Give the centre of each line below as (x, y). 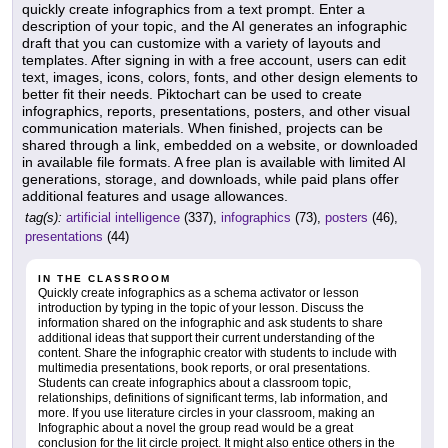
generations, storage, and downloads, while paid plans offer (210, 178)
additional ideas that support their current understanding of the (206, 337)
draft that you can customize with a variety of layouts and (201, 42)
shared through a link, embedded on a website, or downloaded (220, 144)
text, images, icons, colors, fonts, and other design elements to (220, 76)
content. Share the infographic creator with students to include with (217, 352)
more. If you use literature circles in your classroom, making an (206, 412)
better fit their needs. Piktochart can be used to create (192, 93)
